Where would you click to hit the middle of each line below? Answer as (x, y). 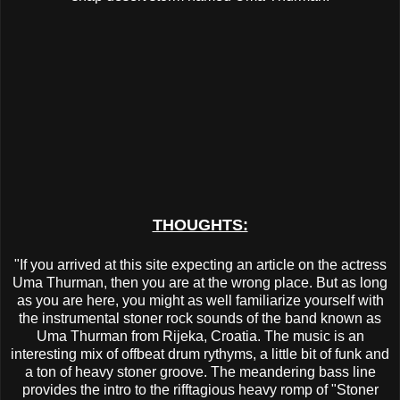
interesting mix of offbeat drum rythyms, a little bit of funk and (200, 354)
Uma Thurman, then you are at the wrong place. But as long (200, 283)
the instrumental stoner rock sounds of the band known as (200, 319)
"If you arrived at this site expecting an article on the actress (200, 265)
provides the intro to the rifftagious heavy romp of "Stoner (200, 390)
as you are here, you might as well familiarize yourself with (200, 301)
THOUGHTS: (200, 225)
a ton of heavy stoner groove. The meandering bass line (200, 372)
